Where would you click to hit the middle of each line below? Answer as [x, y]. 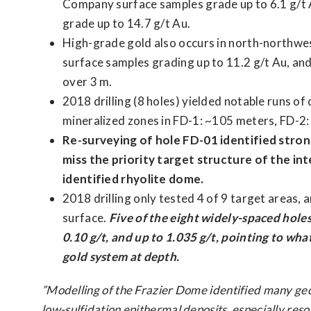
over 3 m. [87, 82]
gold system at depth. [121, 257]
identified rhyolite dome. [133, 179]
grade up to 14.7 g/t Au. [127, 23]
